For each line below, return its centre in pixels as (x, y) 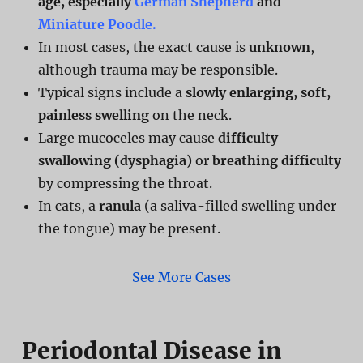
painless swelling (93, 115)
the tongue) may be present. (129, 228)
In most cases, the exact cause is (143, 47)
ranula (120, 205)
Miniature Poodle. (97, 24)
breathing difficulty (276, 160)
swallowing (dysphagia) (115, 160)
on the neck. (190, 115)
